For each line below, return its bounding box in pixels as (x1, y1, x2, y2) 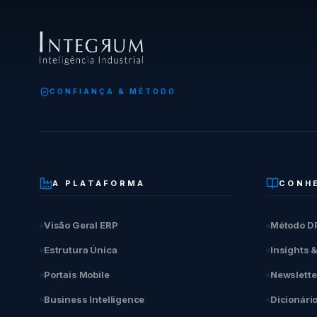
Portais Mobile (44, 269, 110, 280)
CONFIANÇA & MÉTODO (50, 87, 176, 96)
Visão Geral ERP (44, 219, 118, 231)
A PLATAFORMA (52, 178, 146, 188)
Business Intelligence (44, 294, 145, 305)
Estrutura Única (44, 244, 117, 255)
